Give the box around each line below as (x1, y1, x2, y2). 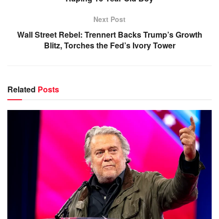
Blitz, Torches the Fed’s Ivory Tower (44, 40, 175, 51)
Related (7, 84, 36, 95)
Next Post (93, 14, 126, 24)
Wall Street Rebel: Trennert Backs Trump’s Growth (17, 29, 202, 41)
